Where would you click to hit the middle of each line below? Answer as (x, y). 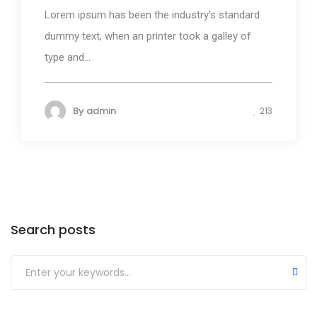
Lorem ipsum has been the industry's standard (152, 15)
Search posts (53, 230)
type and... (68, 57)
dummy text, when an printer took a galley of (148, 36)
